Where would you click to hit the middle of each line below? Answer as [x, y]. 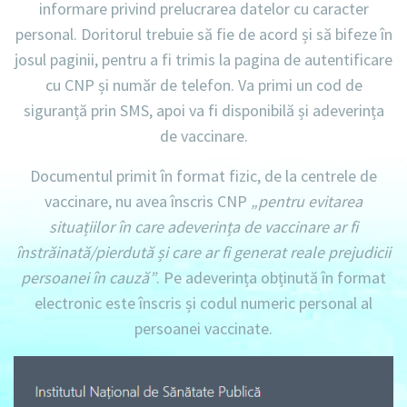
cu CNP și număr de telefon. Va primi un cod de [203, 84]
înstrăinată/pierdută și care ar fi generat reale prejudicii [203, 252]
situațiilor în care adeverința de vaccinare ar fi [203, 226]
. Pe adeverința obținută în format [271, 277]
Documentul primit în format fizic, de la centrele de [203, 175]
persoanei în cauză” [89, 277]
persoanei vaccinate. [203, 328]
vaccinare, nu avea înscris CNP [148, 201]
